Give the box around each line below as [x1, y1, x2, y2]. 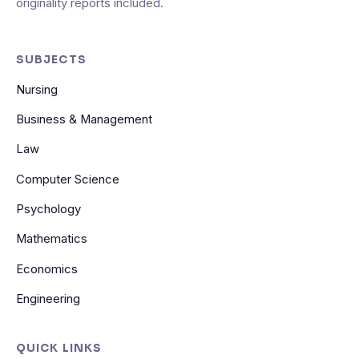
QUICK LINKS [16, 341, 102, 356]
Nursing [16, 82, 58, 97]
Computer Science [16, 171, 119, 187]
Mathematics [16, 232, 87, 247]
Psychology [16, 201, 81, 216]
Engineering [16, 291, 80, 306]
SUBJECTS [16, 52, 87, 67]
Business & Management [16, 111, 152, 127]
